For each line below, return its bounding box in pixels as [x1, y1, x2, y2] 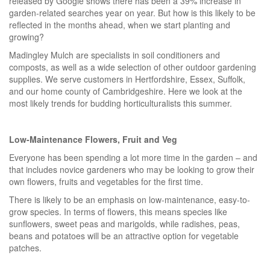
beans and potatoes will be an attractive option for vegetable [9, 229, 239, 242]
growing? [9, 30, 44, 43]
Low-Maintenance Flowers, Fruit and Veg [9, 133, 177, 145]
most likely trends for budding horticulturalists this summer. [9, 96, 232, 109]
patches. [9, 241, 42, 254]
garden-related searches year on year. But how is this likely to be [9, 6, 256, 19]
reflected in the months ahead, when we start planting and [9, 18, 230, 31]
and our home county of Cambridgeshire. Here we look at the [9, 84, 242, 97]
